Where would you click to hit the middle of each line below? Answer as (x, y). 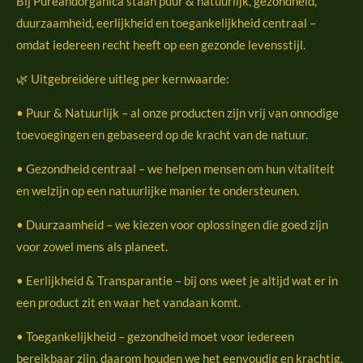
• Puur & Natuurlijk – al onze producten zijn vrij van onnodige (177, 113)
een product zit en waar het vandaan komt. (128, 303)
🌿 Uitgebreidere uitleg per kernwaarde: (123, 79)
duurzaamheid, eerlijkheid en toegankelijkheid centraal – (166, 23)
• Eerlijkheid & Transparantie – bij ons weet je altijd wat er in (177, 281)
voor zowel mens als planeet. (92, 247)
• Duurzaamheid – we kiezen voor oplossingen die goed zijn (172, 225)
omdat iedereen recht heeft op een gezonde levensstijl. (161, 45)
